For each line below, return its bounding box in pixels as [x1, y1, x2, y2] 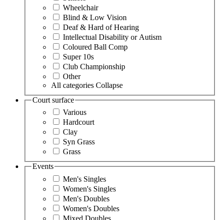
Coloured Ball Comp [63, 42, 128, 51]
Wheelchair [63, 3, 98, 12]
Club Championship [63, 62, 125, 71]
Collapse [96, 81, 123, 89]
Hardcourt [63, 118, 94, 127]
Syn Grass [63, 137, 95, 146]
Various [63, 108, 86, 117]
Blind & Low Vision [63, 13, 127, 22]
